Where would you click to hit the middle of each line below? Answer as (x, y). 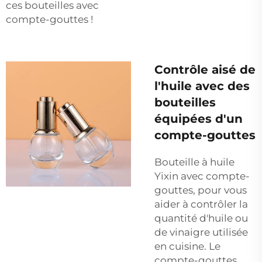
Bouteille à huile (194, 162)
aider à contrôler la (201, 204)
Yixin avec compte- (202, 176)
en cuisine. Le (187, 246)
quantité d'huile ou (201, 218)
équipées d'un (199, 118)
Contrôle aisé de (205, 69)
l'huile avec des (202, 86)
